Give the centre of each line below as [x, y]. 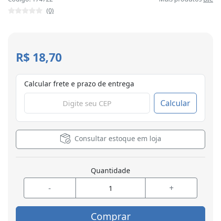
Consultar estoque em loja [118, 139]
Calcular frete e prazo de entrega [79, 84]
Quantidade [110, 171]
